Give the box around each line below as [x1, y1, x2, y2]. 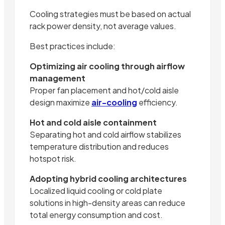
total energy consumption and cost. [30, 209, 163, 220]
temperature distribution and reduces [30, 141, 169, 152]
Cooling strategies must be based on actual [30, 8, 191, 19]
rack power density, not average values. [30, 20, 176, 31]
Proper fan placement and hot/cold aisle [30, 84, 179, 95]
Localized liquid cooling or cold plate [30, 185, 162, 196]
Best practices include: [30, 40, 116, 51]
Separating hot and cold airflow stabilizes [30, 129, 181, 140]
